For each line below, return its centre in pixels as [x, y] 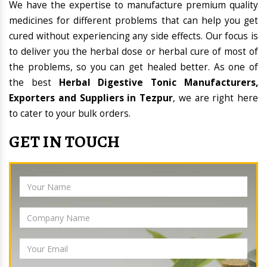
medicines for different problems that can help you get [133, 21]
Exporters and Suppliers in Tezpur [91, 98]
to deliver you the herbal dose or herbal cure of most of [133, 52]
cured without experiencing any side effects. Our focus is [133, 36]
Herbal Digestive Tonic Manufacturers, [159, 83]
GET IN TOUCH [65, 142]
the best [34, 83]
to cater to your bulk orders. [70, 114]
